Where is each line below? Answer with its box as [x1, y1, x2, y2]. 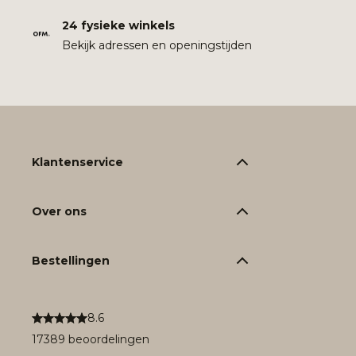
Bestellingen [32, 253, 110, 268]
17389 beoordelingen [32, 331, 149, 346]
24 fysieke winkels [62, 17, 175, 33]
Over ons [32, 203, 87, 219]
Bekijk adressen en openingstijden [62, 37, 252, 52]
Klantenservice [32, 154, 123, 169]
